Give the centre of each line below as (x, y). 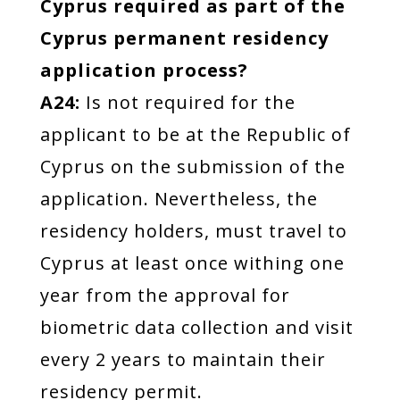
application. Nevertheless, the (179, 199)
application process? (144, 70)
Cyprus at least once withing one (192, 263)
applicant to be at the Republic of (195, 134)
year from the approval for (165, 295)
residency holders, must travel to (193, 231)
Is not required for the (187, 102)
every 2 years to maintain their (183, 359)
